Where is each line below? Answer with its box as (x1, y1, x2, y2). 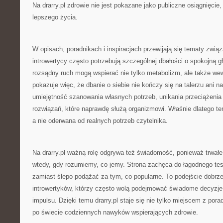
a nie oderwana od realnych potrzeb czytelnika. (32, 117, 168, 124)
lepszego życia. (32, 13, 78, 21)
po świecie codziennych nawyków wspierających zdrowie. (32, 209, 198, 216)
